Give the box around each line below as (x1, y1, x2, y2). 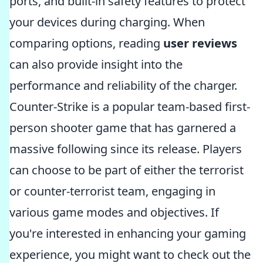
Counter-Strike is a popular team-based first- (9, 99, 250, 114)
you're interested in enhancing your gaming (9, 225, 246, 241)
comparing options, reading (9, 35, 163, 51)
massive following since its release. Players (9, 141, 242, 157)
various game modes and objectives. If (9, 204, 219, 220)
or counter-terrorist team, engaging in (9, 183, 215, 199)
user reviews (163, 35, 237, 51)
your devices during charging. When (9, 14, 205, 30)
